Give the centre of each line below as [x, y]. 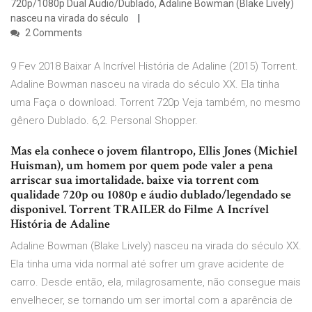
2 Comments [53, 33]
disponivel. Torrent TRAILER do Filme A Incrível [140, 210]
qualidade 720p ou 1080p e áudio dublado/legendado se [151, 195]
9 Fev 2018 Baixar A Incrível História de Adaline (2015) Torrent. [154, 67]
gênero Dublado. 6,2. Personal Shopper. [104, 121]
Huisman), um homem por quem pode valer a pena [142, 166]
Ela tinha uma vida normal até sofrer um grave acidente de [147, 264]
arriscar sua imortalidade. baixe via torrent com [135, 180]
